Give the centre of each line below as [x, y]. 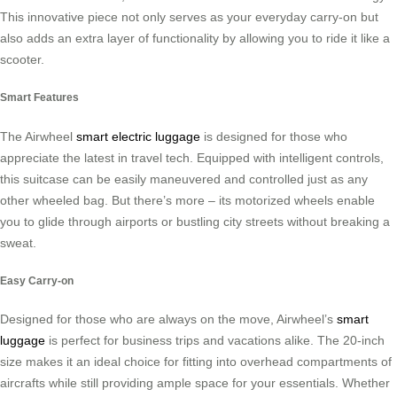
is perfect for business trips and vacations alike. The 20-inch [215, 341]
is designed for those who [274, 136]
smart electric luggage [138, 136]
